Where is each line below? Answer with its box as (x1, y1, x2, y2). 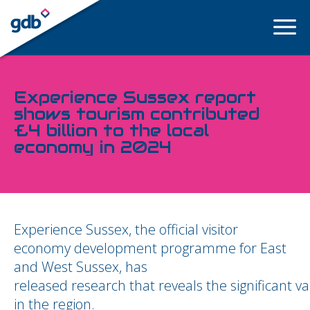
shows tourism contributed (14, 103, 260, 125)
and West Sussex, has (14, 257, 147, 276)
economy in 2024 (14, 136, 172, 158)
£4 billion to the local (14, 120, 209, 141)
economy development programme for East (14, 239, 286, 257)
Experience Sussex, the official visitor (14, 220, 238, 239)
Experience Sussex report (14, 86, 256, 108)
